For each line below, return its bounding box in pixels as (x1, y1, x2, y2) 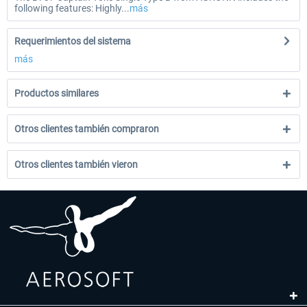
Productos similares (14, 88, 99, 99)
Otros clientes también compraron (14, 123, 159, 134)
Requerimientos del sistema (14, 36, 131, 47)
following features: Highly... (14, 3, 130, 14)
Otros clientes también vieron (14, 159, 138, 170)
